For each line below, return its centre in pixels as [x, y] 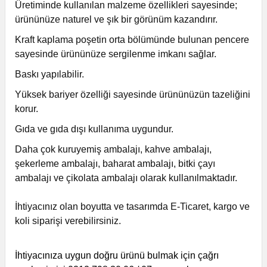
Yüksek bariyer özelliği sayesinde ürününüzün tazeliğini [133, 94]
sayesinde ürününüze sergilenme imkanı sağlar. [116, 54]
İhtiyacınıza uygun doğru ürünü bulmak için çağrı [117, 255]
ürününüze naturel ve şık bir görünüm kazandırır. [116, 19]
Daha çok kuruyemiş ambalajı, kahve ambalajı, [113, 149]
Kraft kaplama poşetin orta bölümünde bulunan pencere [132, 40]
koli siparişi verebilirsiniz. [68, 221]
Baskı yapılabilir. [49, 74]
